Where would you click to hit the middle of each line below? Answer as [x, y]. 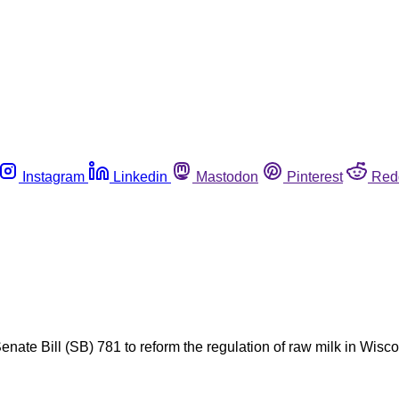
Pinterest [315, 176]
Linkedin [140, 176]
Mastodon [227, 176]
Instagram [53, 176]
